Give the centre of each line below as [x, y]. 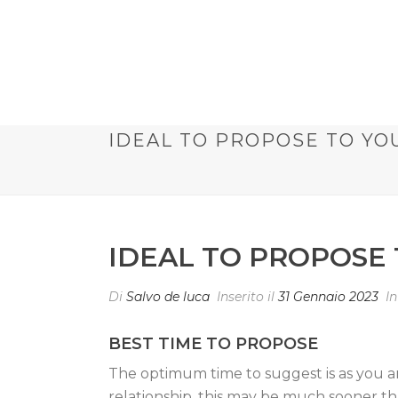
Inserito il [246, 297]
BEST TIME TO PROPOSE [213, 344]
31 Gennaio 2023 [328, 297]
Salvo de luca [168, 297]
